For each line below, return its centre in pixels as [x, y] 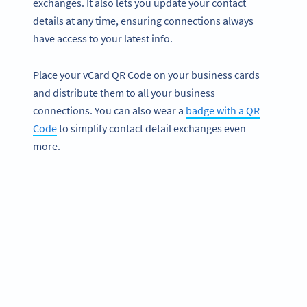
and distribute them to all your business [124, 92]
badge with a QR [223, 110]
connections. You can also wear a [109, 110]
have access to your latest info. [104, 39]
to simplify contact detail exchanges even [151, 128]
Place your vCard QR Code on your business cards [146, 74]
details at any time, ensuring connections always [143, 21]
